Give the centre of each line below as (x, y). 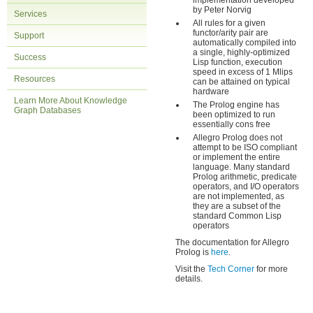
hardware (211, 92)
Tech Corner (231, 269)
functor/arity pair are (231, 33)
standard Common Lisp (237, 216)
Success (30, 57)
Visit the (191, 269)
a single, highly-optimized (241, 52)
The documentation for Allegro (232, 242)
